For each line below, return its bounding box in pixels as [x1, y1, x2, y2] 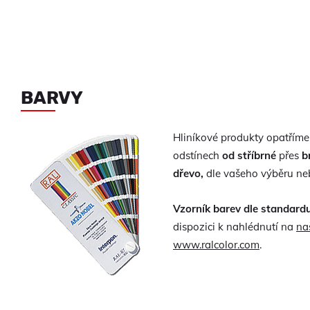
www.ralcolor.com [173, 237, 259, 251]
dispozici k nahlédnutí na [173, 219, 296, 233]
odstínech [173, 148, 219, 162]
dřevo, [173, 166, 203, 180]
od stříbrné [219, 148, 276, 162]
